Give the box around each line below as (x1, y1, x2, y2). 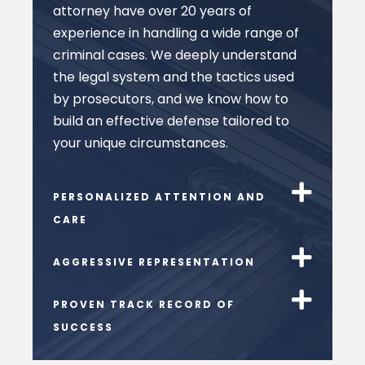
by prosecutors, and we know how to (53, 89, 288, 108)
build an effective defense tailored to (53, 111, 289, 130)
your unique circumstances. (53, 133, 228, 152)
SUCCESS (53, 320, 113, 335)
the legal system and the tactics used (53, 67, 294, 86)
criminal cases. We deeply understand (53, 45, 297, 64)
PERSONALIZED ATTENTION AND (53, 190, 266, 204)
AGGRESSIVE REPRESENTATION (53, 255, 255, 270)
